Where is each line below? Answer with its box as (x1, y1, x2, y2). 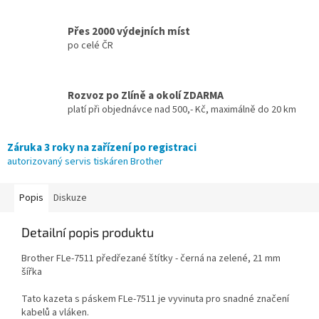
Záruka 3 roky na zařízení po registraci (7, 139, 197, 155)
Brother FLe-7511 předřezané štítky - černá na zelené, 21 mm (21, 251, 281, 266)
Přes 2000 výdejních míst (68, 23, 190, 40)
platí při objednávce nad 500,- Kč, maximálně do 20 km (68, 103, 296, 117)
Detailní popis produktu (21, 224, 154, 240)
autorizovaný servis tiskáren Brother (7, 154, 163, 169)
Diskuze (53, 190, 87, 205)
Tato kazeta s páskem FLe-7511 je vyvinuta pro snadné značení (21, 291, 289, 306)
